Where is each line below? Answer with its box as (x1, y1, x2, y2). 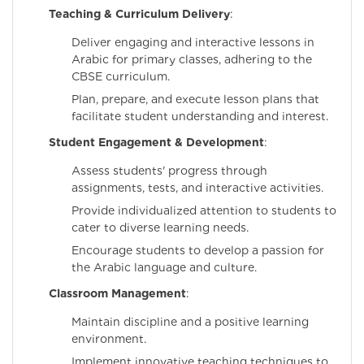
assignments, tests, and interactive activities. (71, 181, 323, 195)
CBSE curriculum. (71, 70, 170, 84)
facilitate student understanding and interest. (71, 110, 328, 123)
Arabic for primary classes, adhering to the (71, 53, 312, 67)
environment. (71, 332, 146, 346)
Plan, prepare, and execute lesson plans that (71, 93, 319, 106)
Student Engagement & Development (49, 136, 264, 149)
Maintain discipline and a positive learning (71, 315, 309, 329)
